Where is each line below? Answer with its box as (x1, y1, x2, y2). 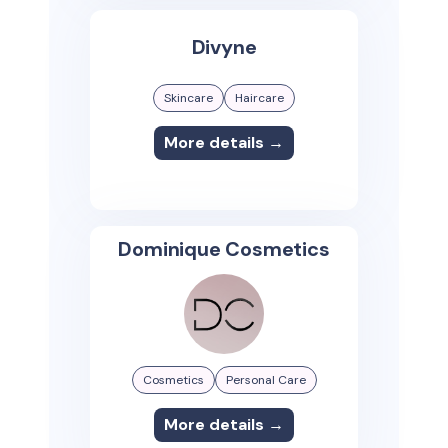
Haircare (235, 90, 284, 107)
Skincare (164, 90, 213, 107)
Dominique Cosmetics (118, 236, 330, 263)
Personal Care (225, 372, 306, 389)
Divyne (191, 34, 257, 61)
